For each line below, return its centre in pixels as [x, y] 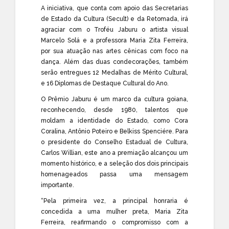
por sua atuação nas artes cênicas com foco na [114, 51]
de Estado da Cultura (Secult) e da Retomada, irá [114, 19]
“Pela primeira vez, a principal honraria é [114, 201]
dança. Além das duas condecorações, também [114, 62]
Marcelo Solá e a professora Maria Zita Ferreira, [114, 40]
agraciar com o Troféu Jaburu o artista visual [114, 29]
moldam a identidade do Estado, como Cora [114, 120]
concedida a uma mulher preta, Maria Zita [114, 211]
